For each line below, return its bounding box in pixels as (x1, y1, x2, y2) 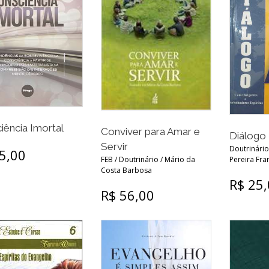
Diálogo (229, 130, 266, 142)
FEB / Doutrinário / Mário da (100, 154, 195, 165)
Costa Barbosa (100, 165, 152, 176)
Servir (100, 141, 128, 153)
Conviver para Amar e (100, 125, 200, 138)
